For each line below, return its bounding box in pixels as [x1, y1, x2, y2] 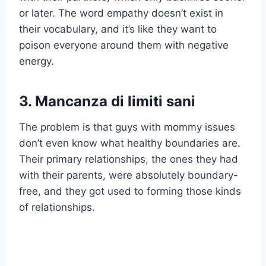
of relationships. [19, 201, 95, 213]
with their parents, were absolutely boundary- [19, 169, 238, 181]
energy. [19, 55, 54, 67]
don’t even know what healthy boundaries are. [19, 137, 240, 149]
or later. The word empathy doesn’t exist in [19, 7, 223, 19]
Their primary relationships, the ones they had [19, 153, 238, 165]
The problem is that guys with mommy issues [19, 121, 235, 133]
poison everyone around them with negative [19, 39, 229, 51]
